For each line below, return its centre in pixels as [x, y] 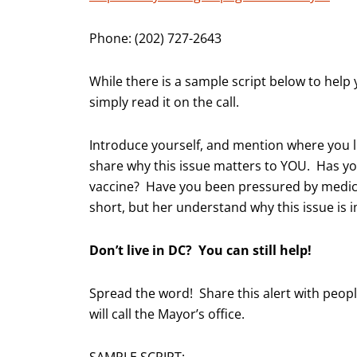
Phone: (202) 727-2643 [155, 39]
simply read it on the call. [167, 102]
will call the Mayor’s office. [167, 314]
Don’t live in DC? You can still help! [200, 251]
